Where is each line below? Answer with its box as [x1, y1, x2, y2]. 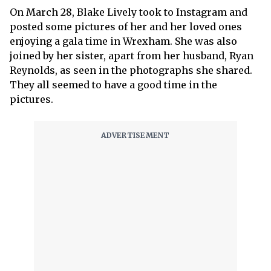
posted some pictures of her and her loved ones [10, 21, 242, 33]
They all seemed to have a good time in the [10, 79, 217, 91]
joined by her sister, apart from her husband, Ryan [10, 50, 253, 62]
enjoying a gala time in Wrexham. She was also [10, 35, 237, 48]
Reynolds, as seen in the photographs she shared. [10, 64, 252, 77]
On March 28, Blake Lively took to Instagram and [10, 6, 247, 19]
